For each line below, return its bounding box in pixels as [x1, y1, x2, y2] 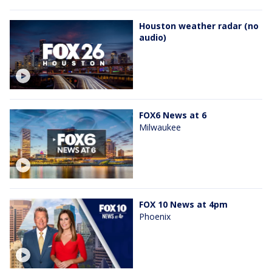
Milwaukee [139, 121, 181, 134]
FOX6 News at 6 [139, 109, 206, 121]
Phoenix [139, 211, 171, 223]
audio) [139, 31, 166, 43]
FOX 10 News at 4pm [139, 199, 228, 211]
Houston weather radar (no [139, 19, 259, 32]
